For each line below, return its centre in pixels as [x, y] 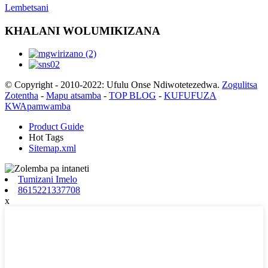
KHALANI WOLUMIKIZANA [83, 31]
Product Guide [56, 127]
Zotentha [22, 96]
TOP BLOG [133, 96]
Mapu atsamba [74, 96]
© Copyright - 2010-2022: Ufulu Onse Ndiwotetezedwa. [112, 85]
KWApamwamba [38, 106]
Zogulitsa [240, 85]
